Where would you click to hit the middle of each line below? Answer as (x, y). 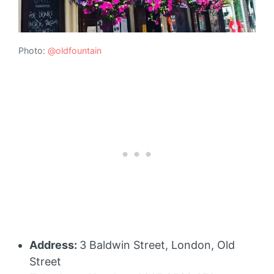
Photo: (33, 51)
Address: (54, 245)
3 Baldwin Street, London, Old (157, 245)
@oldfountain (75, 51)
